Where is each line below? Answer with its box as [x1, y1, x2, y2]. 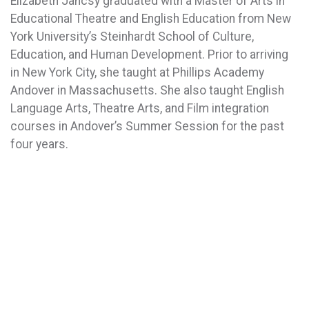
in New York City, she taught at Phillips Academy [10, 66, 264, 79]
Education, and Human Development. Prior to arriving [10, 48, 288, 61]
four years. [10, 137, 71, 151]
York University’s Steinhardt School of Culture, [10, 30, 254, 43]
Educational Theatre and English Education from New [10, 12, 291, 26]
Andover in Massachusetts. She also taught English [10, 83, 284, 97]
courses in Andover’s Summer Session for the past [10, 119, 284, 133]
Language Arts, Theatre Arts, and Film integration [10, 101, 269, 115]
